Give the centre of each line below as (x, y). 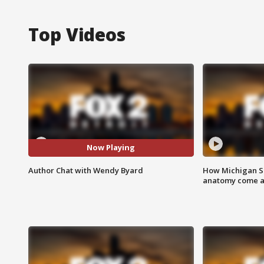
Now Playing (111, 148)
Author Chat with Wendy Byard (86, 170)
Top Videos (77, 34)
